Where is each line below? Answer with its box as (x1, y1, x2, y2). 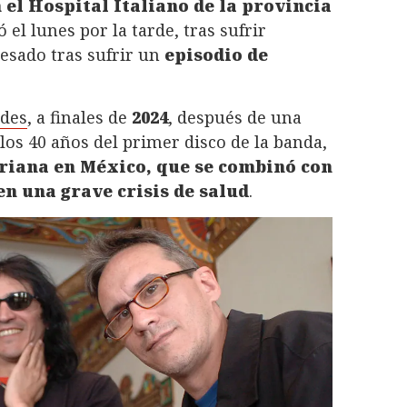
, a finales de (27, 106, 132, 129)
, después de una (168, 106, 302, 129)
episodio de (164, 44, 268, 66)
